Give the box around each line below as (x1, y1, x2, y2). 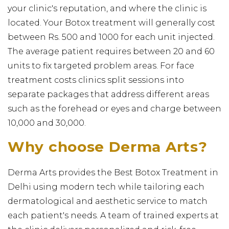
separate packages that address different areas (8, 89, 209, 99)
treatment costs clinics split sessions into (8, 75, 184, 85)
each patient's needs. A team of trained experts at (8, 210, 219, 220)
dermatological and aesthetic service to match (8, 196, 208, 206)
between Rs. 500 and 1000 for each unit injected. (8, 32, 215, 42)
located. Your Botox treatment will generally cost (8, 17, 215, 28)
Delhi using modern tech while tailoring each (8, 181, 204, 192)
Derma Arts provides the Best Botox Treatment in (8, 167, 218, 177)
